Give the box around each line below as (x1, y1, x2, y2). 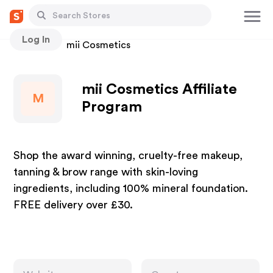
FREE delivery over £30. (13, 199, 133, 210)
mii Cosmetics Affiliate (82, 82, 238, 97)
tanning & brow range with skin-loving (13, 166, 199, 177)
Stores (13, 40, 43, 50)
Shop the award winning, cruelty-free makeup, (13, 150, 243, 161)
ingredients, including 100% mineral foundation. (13, 183, 249, 194)
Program (82, 100, 143, 115)
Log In (22, 34, 50, 44)
